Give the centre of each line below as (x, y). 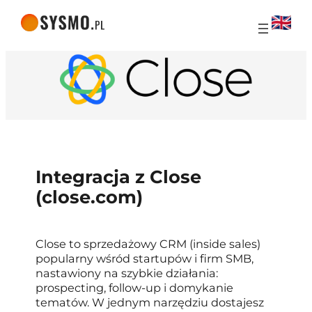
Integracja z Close (119, 177)
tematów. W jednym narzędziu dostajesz (150, 303)
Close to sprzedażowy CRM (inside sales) (148, 244)
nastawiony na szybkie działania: (127, 273)
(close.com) (89, 197)
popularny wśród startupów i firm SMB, (145, 259)
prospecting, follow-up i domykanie (135, 288)
